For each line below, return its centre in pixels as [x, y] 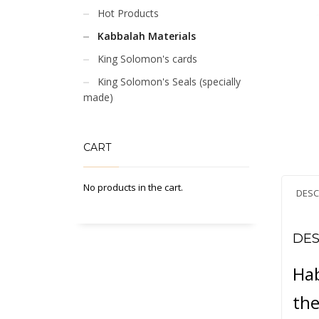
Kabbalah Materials [147, 36]
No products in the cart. [133, 187]
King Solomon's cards [147, 59]
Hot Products [128, 13]
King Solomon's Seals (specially [169, 82]
